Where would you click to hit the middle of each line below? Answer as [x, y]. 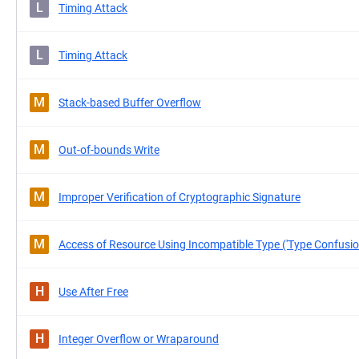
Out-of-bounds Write [109, 150]
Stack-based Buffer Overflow [130, 103]
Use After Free [93, 292]
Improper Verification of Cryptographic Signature [179, 197]
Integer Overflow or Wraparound [139, 339]
